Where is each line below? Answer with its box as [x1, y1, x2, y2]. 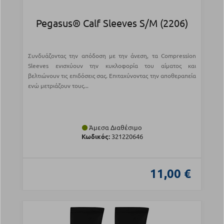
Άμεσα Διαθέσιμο [87, 123, 142, 132]
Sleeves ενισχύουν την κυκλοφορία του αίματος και [28, 61, 196, 70]
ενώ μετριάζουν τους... [28, 81, 88, 90]
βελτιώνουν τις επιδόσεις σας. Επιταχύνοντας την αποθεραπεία [28, 71, 196, 80]
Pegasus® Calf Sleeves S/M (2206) [36, 16, 188, 29]
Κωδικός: [81, 132, 110, 141]
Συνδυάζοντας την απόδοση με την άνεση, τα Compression [28, 51, 196, 60]
